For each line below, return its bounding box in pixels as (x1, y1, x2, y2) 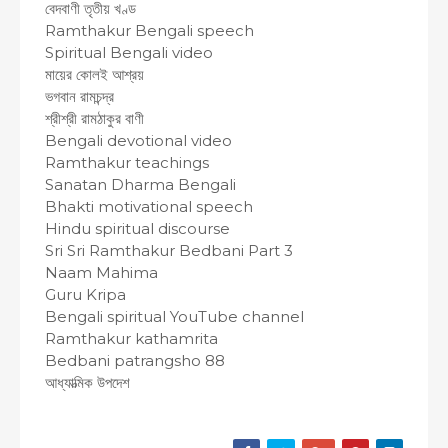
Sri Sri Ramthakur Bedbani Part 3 (45, 240, 293, 260)
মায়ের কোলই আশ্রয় (45, 64, 144, 84)
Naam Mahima (45, 262, 158, 282)
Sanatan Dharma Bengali (45, 174, 236, 194)
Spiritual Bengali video (45, 42, 213, 62)
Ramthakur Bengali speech (45, 20, 254, 40)
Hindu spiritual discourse (45, 218, 230, 238)
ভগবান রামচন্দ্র (45, 86, 114, 106)
